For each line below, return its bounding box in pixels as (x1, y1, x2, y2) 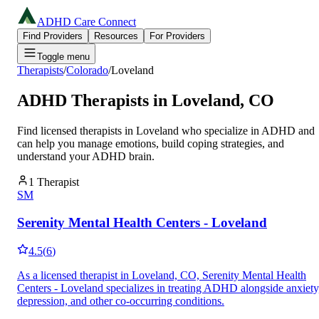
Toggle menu (37, 51, 90, 62)
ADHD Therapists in (17, 90, 172, 110)
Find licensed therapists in (17, 124, 136, 137)
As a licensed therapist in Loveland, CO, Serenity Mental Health (17, 269, 306, 282)
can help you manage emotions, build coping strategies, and (17, 137, 284, 150)
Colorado (66, 64, 108, 76)
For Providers (150, 31, 205, 41)
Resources (94, 31, 138, 41)
